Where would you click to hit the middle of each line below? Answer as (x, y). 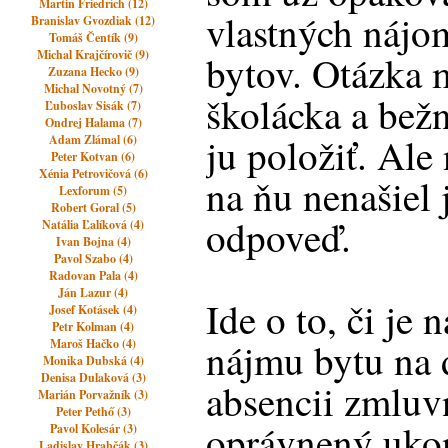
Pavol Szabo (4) (93, 258)
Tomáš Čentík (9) (93, 37)
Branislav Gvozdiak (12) (93, 20)
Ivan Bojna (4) (93, 241)
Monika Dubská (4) (93, 360)
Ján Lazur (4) (93, 292)
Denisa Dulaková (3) (93, 377)
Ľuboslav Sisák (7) (93, 105)
